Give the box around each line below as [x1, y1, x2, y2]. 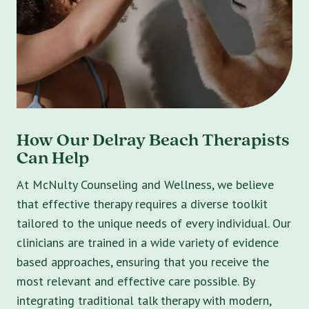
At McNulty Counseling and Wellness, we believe [17, 176, 274, 192]
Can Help [17, 145, 89, 169]
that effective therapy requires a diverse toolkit [17, 195, 268, 212]
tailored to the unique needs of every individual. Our [17, 215, 291, 231]
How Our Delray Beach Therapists [17, 127, 290, 151]
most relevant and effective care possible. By [17, 272, 255, 289]
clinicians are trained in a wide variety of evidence [17, 234, 279, 250]
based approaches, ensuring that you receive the [17, 253, 269, 270]
